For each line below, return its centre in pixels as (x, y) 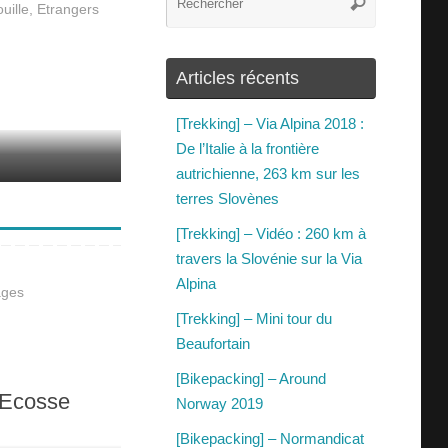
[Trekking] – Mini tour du (254, 319)
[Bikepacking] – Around (251, 379)
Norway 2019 (219, 404)
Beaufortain (213, 344)
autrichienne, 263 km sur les (268, 174)
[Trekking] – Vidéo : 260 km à (271, 234)
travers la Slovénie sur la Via (269, 259)
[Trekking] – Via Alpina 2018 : (270, 124)
